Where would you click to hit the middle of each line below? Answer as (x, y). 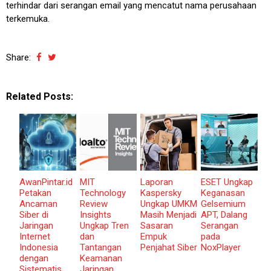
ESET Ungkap (227, 182)
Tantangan (100, 247)
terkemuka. (28, 18)
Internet (34, 236)
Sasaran (156, 225)
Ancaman (38, 204)
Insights (95, 214)
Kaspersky (161, 193)
